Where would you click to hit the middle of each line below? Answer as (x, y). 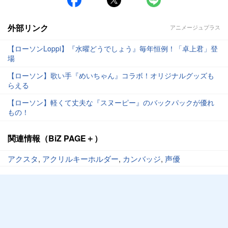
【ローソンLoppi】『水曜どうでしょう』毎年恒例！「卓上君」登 (113, 48)
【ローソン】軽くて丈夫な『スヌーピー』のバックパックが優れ (111, 102)
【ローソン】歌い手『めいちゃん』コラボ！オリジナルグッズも (111, 75)
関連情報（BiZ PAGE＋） (55, 138)
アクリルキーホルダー (80, 158)
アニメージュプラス (195, 27)
